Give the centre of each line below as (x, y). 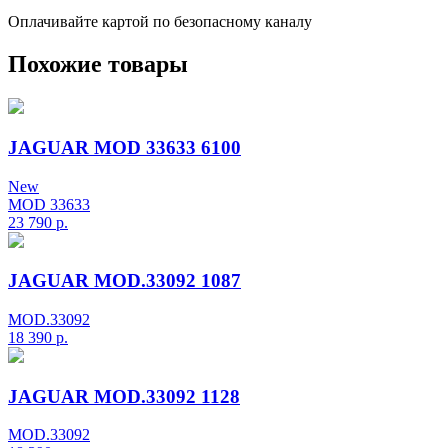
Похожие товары (98, 64)
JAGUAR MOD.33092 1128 (124, 396)
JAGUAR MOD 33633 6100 (124, 147)
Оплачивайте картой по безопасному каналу (160, 22)
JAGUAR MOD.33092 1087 (124, 281)
